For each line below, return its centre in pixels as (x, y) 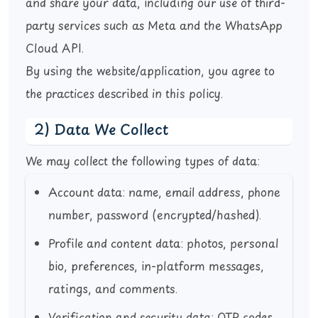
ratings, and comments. (113, 290)
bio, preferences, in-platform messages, (156, 267)
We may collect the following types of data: (143, 162)
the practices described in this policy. (124, 95)
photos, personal (231, 245)
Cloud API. (55, 49)
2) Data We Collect (101, 131)
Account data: (87, 193)
